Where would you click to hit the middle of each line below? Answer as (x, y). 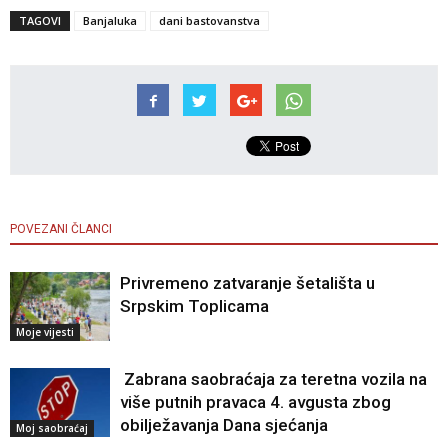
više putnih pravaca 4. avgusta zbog (255, 402)
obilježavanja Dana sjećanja (224, 425)
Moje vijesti (45, 332)
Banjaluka (110, 21)
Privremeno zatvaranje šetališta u (247, 283)
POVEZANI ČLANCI (61, 229)
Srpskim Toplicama (194, 306)
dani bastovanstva (209, 21)
